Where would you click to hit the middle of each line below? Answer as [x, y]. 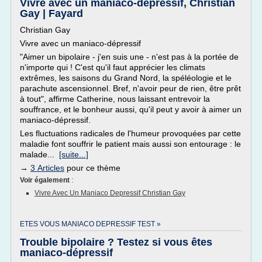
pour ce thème [92, 168]
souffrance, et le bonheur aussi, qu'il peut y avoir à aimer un [131, 109]
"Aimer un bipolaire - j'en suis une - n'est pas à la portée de [129, 57]
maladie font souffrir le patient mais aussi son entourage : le [130, 144]
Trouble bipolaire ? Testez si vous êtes [116, 242]
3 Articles [47, 168]
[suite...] [74, 154]
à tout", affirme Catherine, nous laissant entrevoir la [115, 99]
